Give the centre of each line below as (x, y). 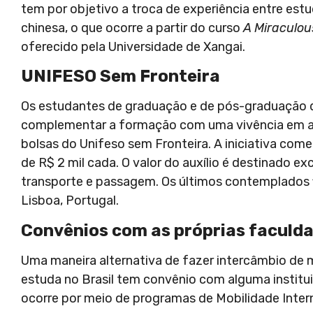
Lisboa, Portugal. (71, 201)
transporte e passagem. (90, 182)
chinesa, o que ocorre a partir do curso (132, 28)
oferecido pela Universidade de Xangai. (133, 46)
